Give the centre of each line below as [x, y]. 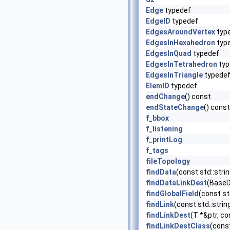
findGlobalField [172, 194]
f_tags [157, 150]
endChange [165, 97]
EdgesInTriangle [174, 75]
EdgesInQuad [169, 53]
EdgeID [158, 21]
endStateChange [175, 107]
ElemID [158, 86]
